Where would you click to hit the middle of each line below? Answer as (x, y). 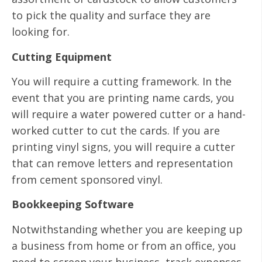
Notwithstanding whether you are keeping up (127, 229)
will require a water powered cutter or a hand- (129, 114)
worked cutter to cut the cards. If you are (116, 131)
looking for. (41, 32)
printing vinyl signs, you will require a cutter (123, 147)
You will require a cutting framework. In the (122, 82)
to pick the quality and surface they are (111, 15)
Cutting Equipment (62, 56)
